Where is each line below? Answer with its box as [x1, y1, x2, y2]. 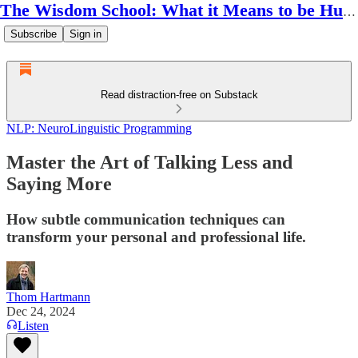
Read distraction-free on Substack [100, 89, 258, 101]
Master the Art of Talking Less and [6, 151, 292, 173]
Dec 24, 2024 [6, 304, 75, 318]
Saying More [6, 173, 112, 194]
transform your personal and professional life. [6, 228, 306, 245]
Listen [18, 318, 49, 332]
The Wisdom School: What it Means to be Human [343, 5, 356, 18]
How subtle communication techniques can [6, 210, 285, 228]
